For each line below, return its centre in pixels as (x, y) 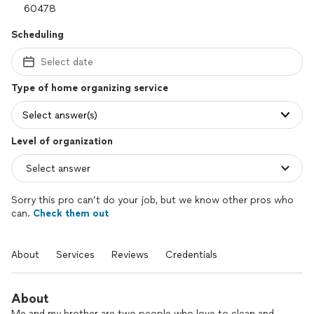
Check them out (71, 213)
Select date (67, 62)
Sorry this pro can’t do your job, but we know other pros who (152, 200)
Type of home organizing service (90, 88)
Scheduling (37, 35)
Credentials (191, 255)
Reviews (130, 255)
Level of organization (62, 141)
